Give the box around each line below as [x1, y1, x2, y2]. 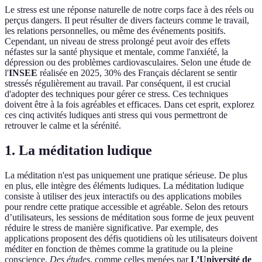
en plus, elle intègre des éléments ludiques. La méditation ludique [5, 181, 244, 191]
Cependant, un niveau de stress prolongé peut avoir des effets [5, 36, 230, 47]
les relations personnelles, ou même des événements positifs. [5, 26, 226, 36]
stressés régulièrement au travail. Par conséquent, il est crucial [5, 78, 230, 89]
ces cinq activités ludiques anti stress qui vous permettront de [5, 110, 227, 120]
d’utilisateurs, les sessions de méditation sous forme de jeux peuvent [5, 212, 254, 223]
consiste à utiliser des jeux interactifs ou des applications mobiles [5, 191, 242, 202]
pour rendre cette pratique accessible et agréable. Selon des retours [5, 202, 248, 212]
